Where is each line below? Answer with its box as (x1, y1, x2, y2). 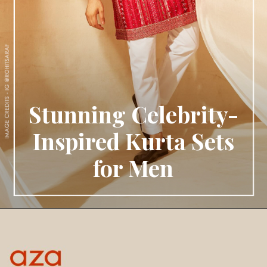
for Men (93, 152, 174, 183)
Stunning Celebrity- (28, 98, 238, 129)
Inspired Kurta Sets (32, 125, 234, 156)
